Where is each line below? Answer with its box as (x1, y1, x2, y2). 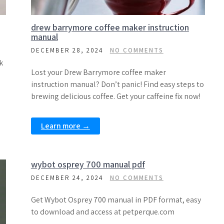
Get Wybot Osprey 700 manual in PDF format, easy (30, 194, 201, 205)
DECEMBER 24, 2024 (30, 173, 103, 182)
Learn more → (40, 120, 90, 131)
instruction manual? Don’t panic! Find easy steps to (30, 79, 204, 89)
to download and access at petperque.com (30, 206, 174, 217)
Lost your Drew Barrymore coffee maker (30, 67, 166, 77)
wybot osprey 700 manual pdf (30, 158, 145, 170)
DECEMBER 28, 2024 (30, 46, 103, 54)
